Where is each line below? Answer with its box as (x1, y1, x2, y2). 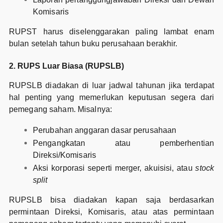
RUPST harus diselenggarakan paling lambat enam (8, 27, 215, 36)
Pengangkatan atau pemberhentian (32, 139, 215, 148)
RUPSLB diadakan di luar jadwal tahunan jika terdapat (8, 81, 215, 90)
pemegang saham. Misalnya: (8, 105, 112, 114)
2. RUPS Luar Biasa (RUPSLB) (8, 62, 124, 71)
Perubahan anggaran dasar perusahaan (32, 126, 177, 135)
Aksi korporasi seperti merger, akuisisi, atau (32, 164, 196, 173)
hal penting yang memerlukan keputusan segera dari (8, 93, 215, 102)
